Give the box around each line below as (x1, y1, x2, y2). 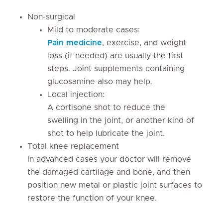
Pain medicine (47, 39, 102, 47)
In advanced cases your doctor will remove (27, 155, 191, 163)
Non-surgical (27, 13, 75, 21)
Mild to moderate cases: (47, 26, 140, 34)
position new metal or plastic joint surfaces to (27, 181, 202, 189)
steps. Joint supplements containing (47, 65, 185, 73)
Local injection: (47, 91, 105, 99)
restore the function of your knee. (27, 194, 159, 202)
